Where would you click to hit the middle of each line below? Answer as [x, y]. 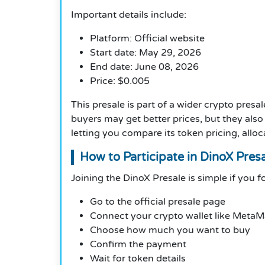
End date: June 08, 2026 [144, 67]
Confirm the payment [138, 245]
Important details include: [129, 15]
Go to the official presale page [158, 202]
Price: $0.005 [120, 81]
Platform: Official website [147, 39]
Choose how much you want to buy [170, 230]
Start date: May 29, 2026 [146, 53]
